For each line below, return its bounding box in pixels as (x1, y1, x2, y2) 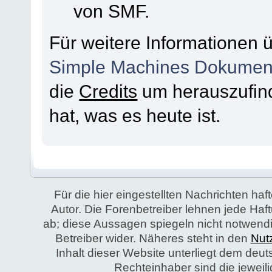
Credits (79, 81, 138, 102)
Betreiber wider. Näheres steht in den (55, 232, 251, 245)
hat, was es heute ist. (49, 105, 221, 126)
